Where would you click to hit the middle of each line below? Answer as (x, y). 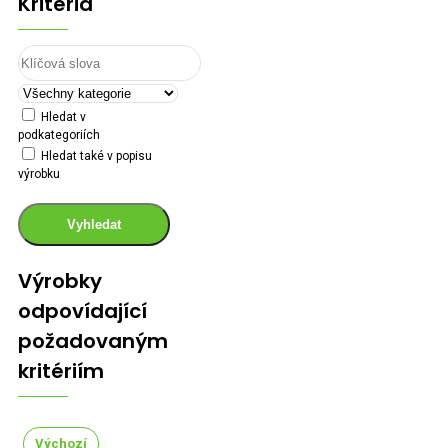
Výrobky (60, 281)
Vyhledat (94, 224)
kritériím (61, 371)
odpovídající (82, 311)
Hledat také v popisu (95, 156)
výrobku (39, 174)
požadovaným (93, 341)
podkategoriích (59, 135)
